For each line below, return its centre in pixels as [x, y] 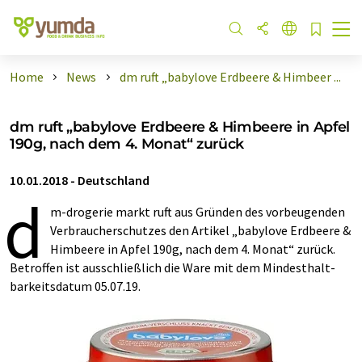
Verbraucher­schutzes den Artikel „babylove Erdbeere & [200, 230]
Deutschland [114, 180]
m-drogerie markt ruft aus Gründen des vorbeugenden [198, 212]
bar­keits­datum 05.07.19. [75, 286]
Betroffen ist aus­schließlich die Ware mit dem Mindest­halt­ [173, 267]
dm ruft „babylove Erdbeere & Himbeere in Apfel [180, 126]
